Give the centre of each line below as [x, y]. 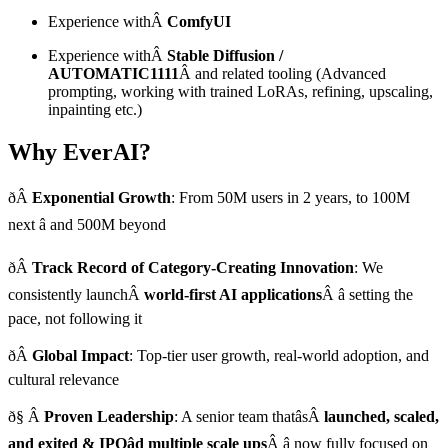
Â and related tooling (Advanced [282, 74]
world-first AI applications [233, 295]
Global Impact [80, 356]
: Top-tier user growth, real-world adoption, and [279, 356]
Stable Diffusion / [225, 56]
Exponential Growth [101, 198]
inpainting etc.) [95, 110]
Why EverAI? [79, 152]
